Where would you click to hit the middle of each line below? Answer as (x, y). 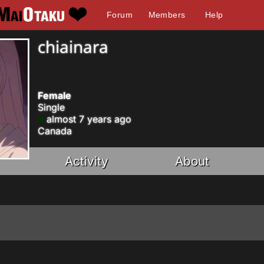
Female (55, 95)
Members (167, 15)
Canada (55, 131)
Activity (87, 161)
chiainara (73, 47)
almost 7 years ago (88, 119)
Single (51, 107)
